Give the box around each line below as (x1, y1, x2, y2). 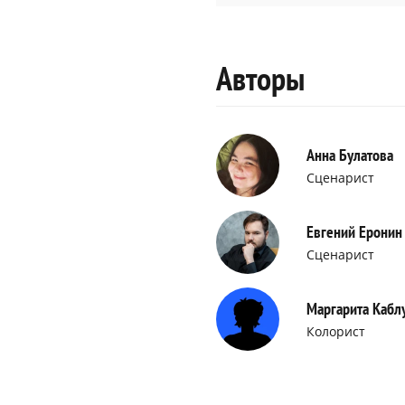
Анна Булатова (306, 144, 393, 165)
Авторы (216, 56, 305, 99)
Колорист (306, 322, 365, 340)
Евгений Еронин (306, 221, 402, 242)
